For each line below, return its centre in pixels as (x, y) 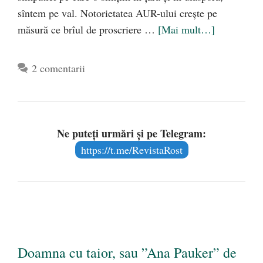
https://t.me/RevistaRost (131, 150)
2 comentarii (58, 68)
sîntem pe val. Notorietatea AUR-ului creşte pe (117, 13)
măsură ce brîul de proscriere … (88, 30)
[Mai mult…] (186, 30)
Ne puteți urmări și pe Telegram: (131, 134)
